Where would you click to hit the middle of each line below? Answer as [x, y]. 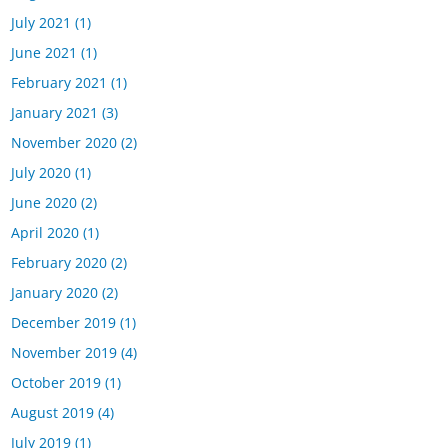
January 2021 [55, 113]
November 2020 [64, 143]
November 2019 [64, 353]
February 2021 [59, 83]
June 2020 [44, 203]
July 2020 [41, 173]
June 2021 [44, 53]
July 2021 [41, 23]
